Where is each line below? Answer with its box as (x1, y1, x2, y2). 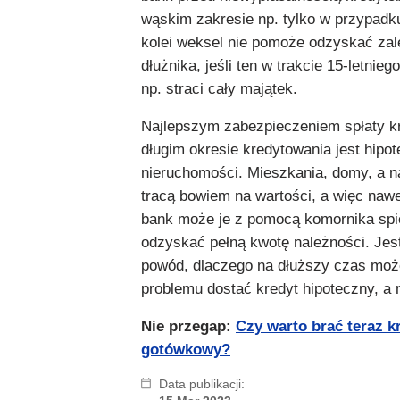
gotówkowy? (141, 341, 230, 359)
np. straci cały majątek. (141, 80, 297, 98)
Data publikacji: (159, 377, 245, 392)
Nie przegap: (141, 318, 236, 336)
